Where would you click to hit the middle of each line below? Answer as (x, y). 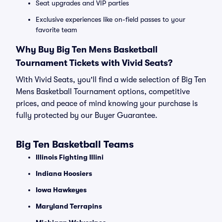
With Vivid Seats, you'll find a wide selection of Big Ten (111, 80)
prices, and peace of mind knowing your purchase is (107, 104)
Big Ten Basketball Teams (75, 144)
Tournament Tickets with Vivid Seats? (94, 63)
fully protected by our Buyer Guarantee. (87, 115)
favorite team (56, 30)
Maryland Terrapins (69, 206)
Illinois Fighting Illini (70, 157)
